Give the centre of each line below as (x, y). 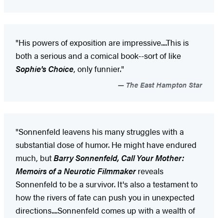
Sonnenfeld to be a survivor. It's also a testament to (107, 184)
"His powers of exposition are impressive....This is (102, 42)
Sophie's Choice (45, 68)
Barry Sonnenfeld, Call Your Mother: (118, 157)
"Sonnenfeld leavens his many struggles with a (100, 131)
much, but (34, 157)
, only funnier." (99, 68)
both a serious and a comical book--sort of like (98, 55)
